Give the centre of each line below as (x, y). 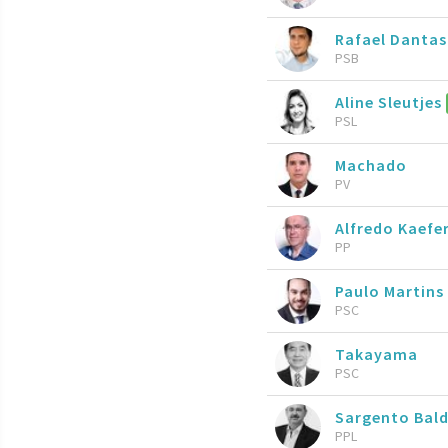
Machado (371, 164)
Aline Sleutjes (390, 101)
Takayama (376, 353)
